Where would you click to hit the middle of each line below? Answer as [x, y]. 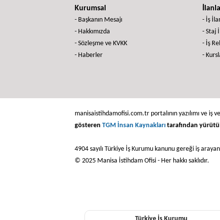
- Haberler [89, 55]
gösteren [88, 125]
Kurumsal [90, 8]
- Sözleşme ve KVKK [101, 43]
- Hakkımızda [92, 32]
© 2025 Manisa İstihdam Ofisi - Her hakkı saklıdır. [142, 161]
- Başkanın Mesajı [98, 20]
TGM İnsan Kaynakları [134, 125]
